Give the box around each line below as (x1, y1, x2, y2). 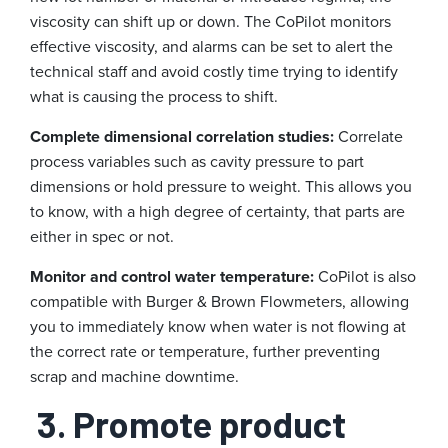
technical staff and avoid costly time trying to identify (30, 60, 398, 84)
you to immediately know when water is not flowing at (30, 315, 406, 339)
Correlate (334, 125, 403, 149)
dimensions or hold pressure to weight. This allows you (30, 175, 412, 199)
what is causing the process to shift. (30, 85, 278, 109)
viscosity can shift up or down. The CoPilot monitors (30, 10, 391, 34)
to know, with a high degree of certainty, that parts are (30, 200, 405, 224)
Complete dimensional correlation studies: (30, 125, 334, 149)
